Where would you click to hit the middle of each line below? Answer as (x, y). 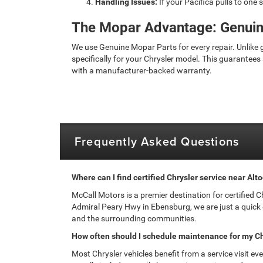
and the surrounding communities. (134, 218)
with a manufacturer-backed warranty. (142, 70)
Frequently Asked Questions (157, 141)
